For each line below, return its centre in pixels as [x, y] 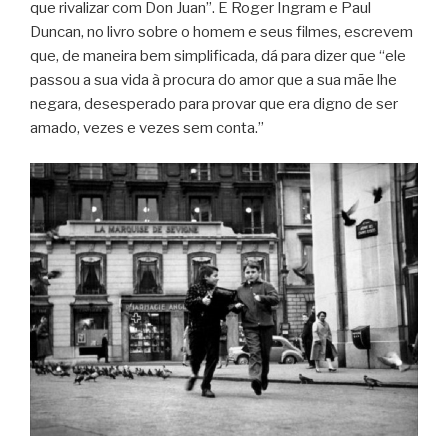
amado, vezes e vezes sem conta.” [147, 128]
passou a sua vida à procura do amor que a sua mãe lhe [213, 80]
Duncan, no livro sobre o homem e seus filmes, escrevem [221, 32]
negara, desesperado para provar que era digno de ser [214, 104]
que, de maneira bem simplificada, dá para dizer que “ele [218, 56]
